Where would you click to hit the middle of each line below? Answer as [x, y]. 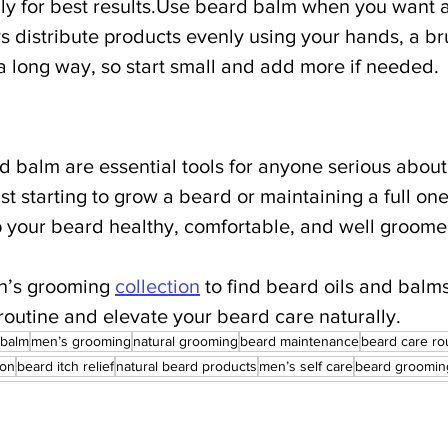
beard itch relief [65, 366]
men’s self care [306, 366]
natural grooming [185, 341]
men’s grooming [81, 341]
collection [157, 286]
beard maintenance [299, 341]
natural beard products [186, 366]
